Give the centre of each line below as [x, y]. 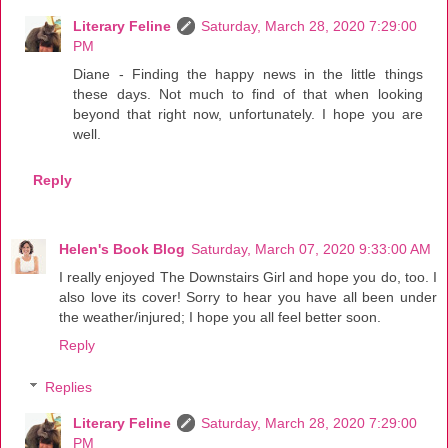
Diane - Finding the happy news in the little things [248, 74]
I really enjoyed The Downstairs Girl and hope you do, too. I [248, 277]
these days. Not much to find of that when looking [248, 94]
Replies [69, 387]
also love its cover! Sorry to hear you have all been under [248, 297]
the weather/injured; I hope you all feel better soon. [220, 317]
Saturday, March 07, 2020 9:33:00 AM [311, 249]
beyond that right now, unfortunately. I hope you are [248, 114]
